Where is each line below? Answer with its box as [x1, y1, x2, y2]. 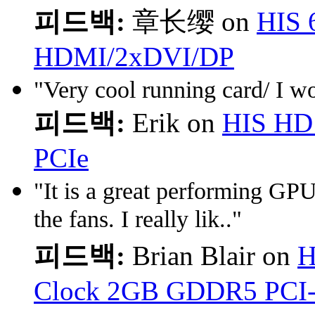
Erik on [125, 107, 222, 138]
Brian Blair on [125, 240, 297, 271]
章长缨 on [125, 6, 257, 37]
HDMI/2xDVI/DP [34, 41, 234, 72]
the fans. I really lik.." [34, 205, 242, 236]
